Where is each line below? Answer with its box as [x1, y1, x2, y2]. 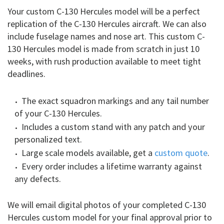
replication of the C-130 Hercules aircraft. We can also [7, 17, 206, 29]
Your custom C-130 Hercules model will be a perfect [7, 5, 200, 17]
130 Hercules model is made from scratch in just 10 [7, 42, 199, 54]
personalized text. [14, 133, 82, 145]
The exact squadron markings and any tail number [21, 94, 209, 106]
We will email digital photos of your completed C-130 [7, 199, 206, 211]
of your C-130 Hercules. [14, 107, 102, 119]
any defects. [14, 172, 61, 184]
